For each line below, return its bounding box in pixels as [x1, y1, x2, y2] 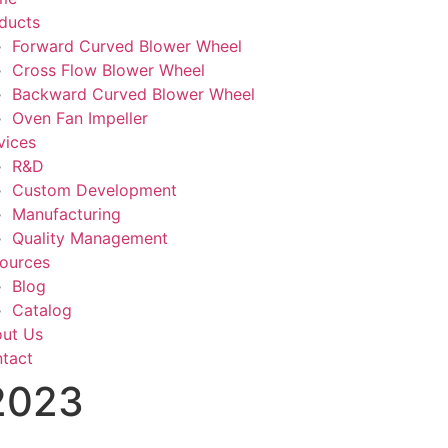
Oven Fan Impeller [11, 108, 148, 128]
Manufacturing [11, 204, 121, 224]
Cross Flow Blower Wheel [11, 60, 205, 80]
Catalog [11, 300, 72, 320]
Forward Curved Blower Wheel [11, 36, 242, 56]
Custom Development [11, 180, 177, 200]
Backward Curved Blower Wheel [11, 84, 255, 104]
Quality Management [11, 228, 168, 248]
